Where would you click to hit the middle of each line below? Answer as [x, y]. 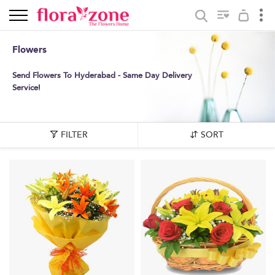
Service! [26, 88]
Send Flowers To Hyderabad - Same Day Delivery [102, 76]
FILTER [74, 135]
